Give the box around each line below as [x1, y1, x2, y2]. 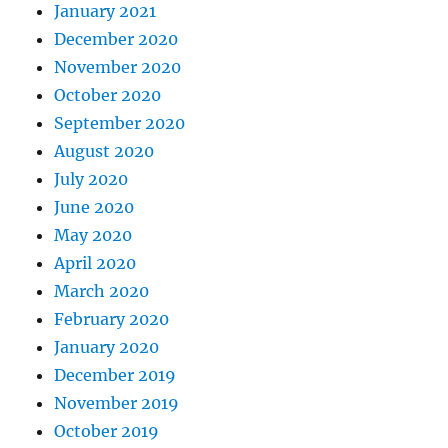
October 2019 [54, 420, 160, 441]
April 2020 [54, 252, 137, 273]
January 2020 [54, 336, 160, 357]
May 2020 [54, 224, 133, 245]
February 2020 [54, 308, 170, 329]
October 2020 [54, 84, 162, 105]
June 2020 [54, 196, 135, 217]
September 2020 [54, 112, 186, 133]
